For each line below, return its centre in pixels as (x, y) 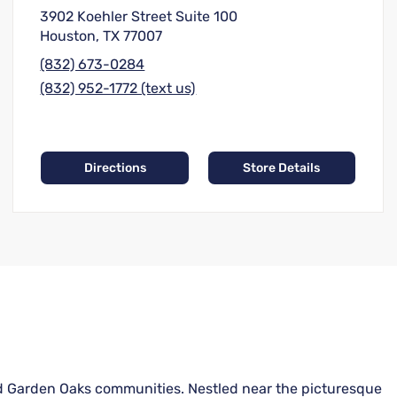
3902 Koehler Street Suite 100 (139, 17)
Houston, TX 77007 (101, 36)
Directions (115, 168)
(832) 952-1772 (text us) (118, 89)
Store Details (282, 168)
